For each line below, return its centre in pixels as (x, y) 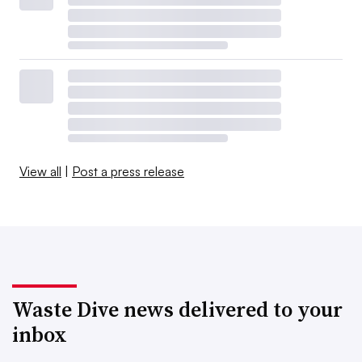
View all (40, 171)
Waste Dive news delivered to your (177, 309)
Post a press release (128, 171)
